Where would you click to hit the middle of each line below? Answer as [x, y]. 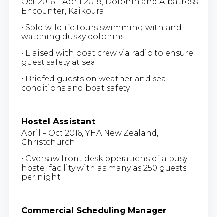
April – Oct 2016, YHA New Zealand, [90, 133]
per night [41, 177]
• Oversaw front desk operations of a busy [104, 159]
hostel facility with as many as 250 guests [104, 168]
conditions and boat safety [75, 88]
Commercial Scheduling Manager [94, 210]
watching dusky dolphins [73, 37]
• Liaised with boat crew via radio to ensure [107, 53]
